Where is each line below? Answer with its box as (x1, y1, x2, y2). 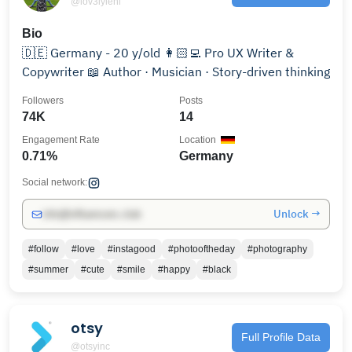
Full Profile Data (241, 330, 321, 343)
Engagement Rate (22, 134, 100, 145)
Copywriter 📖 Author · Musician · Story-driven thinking (22, 64, 330, 79)
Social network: (22, 177, 87, 188)
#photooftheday (168, 244, 235, 255)
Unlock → (273, 207, 321, 221)
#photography (247, 244, 307, 255)
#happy (158, 264, 190, 275)
